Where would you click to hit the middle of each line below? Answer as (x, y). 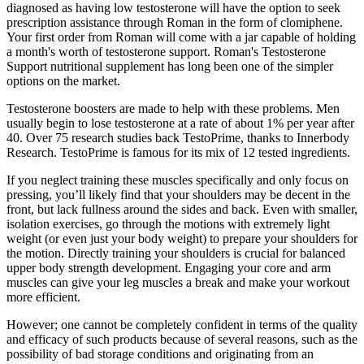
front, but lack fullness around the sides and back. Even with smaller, (182, 210)
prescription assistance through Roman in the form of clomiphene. (175, 23)
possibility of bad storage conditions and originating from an (160, 354)
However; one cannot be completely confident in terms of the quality (182, 325)
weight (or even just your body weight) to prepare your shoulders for (182, 239)
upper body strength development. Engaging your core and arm (169, 268)
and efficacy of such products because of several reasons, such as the (182, 340)
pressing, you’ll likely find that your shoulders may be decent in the (178, 195)
